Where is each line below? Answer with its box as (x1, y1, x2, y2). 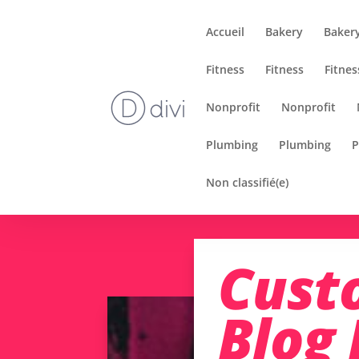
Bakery (265, 24, 304, 39)
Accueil (206, 24, 245, 39)
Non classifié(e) (206, 175, 289, 190)
